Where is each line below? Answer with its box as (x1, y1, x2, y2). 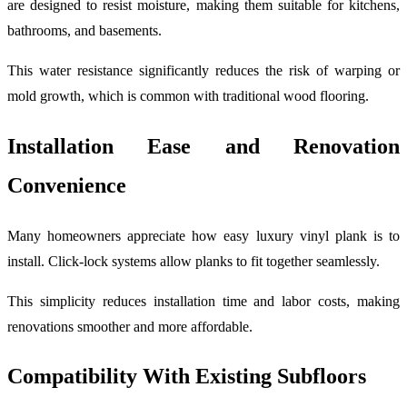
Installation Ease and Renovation (7, 134, 400, 158)
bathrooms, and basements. (7, 22, 162, 38)
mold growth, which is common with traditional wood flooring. (7, 87, 369, 104)
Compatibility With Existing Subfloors (7, 364, 366, 389)
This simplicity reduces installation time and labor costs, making (7, 293, 400, 309)
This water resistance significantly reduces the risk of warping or (7, 62, 400, 78)
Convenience (7, 173, 126, 197)
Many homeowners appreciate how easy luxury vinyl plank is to (7, 227, 400, 243)
